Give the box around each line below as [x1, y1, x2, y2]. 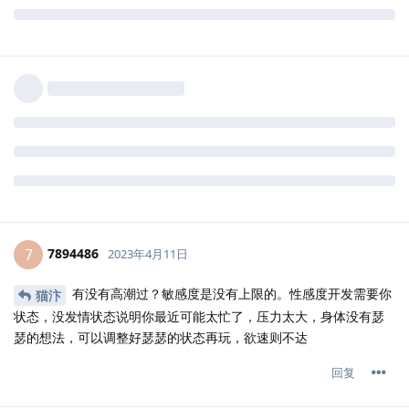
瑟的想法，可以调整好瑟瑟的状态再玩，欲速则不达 [14, 328, 308, 346]
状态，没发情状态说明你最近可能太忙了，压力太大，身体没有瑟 [14, 307, 384, 325]
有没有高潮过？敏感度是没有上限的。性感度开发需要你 [68, 284, 392, 302]
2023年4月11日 [108, 245, 188, 262]
